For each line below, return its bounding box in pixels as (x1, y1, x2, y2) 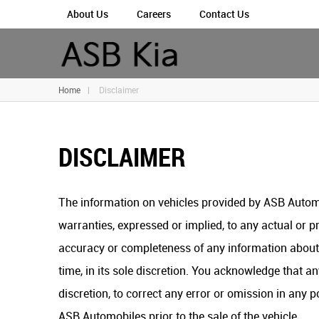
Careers (137, 7, 171, 21)
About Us (67, 7, 108, 21)
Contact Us (199, 7, 249, 21)
